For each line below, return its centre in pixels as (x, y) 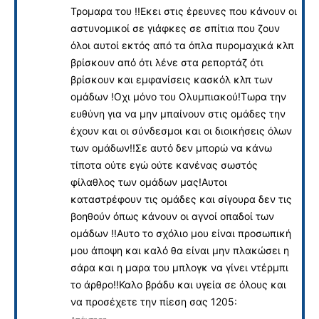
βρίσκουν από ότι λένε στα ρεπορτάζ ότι (167, 62)
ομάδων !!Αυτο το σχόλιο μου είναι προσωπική (181, 233)
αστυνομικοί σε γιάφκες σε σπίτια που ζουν (175, 28)
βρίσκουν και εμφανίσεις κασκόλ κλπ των (172, 79)
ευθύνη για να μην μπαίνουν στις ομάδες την (178, 113)
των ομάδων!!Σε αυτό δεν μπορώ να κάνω (171, 147)
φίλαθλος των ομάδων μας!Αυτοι (149, 182)
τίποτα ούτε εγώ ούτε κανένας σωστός (164, 164)
